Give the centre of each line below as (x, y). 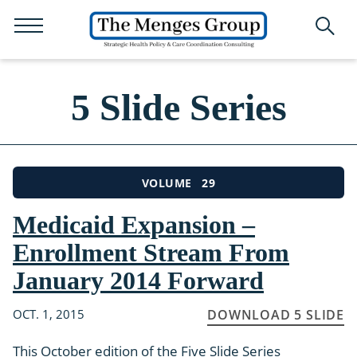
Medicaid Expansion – (134, 225)
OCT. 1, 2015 (49, 314)
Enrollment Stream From (151, 253)
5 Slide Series (178, 107)
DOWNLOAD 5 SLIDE (276, 314)
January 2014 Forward (138, 280)
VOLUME (167, 183)
